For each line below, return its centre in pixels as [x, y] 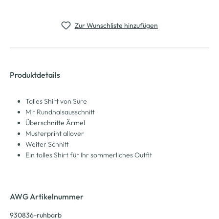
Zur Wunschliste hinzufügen [116, 25]
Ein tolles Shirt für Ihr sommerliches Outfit [89, 155]
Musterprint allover [55, 133]
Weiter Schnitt [47, 144]
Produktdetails [35, 75]
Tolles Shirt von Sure [56, 101]
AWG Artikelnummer [47, 196]
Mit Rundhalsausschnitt [60, 112]
